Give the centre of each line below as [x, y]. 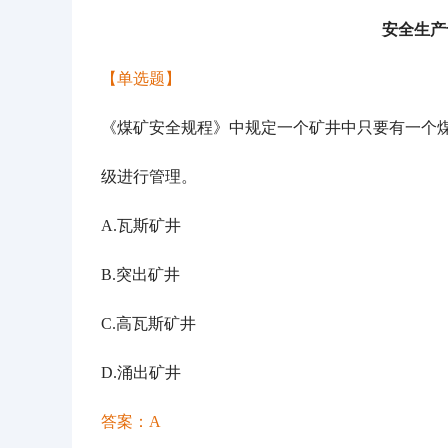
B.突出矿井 [140, 274]
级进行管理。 [149, 176]
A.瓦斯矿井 [141, 225]
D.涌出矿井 [141, 372]
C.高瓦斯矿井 [148, 323]
